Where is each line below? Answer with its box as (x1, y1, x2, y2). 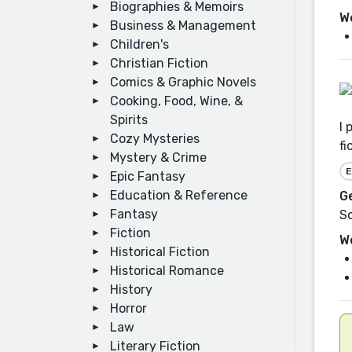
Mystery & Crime (110, 150, 207, 165)
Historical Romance (110, 263, 224, 278)
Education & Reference (110, 188, 247, 203)
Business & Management (110, 18, 256, 33)
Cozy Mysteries (110, 131, 200, 146)
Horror (110, 301, 147, 316)
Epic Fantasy (110, 169, 185, 184)
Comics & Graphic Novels (110, 75, 256, 90)
